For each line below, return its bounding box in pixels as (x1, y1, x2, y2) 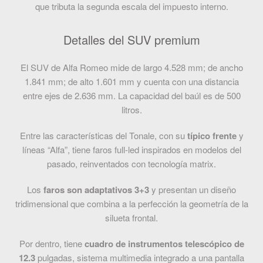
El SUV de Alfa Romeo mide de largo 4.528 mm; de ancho (20, 61, 243, 74)
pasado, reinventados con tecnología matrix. (47, 157, 216, 170)
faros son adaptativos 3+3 (41, 183, 151, 197)
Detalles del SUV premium (63, 31, 200, 49)
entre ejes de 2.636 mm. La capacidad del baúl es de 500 (22, 89, 241, 102)
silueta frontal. (105, 211, 158, 224)
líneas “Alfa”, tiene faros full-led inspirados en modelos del (22, 143, 241, 156)
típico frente (184, 129, 237, 143)
